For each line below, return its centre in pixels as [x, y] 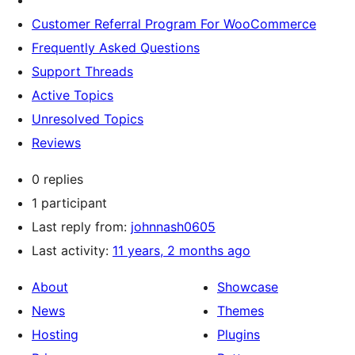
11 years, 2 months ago [181, 250]
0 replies [57, 179]
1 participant [69, 203]
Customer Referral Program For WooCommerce [174, 24]
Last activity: [72, 250]
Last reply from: [81, 227]
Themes [240, 311]
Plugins [239, 334]
